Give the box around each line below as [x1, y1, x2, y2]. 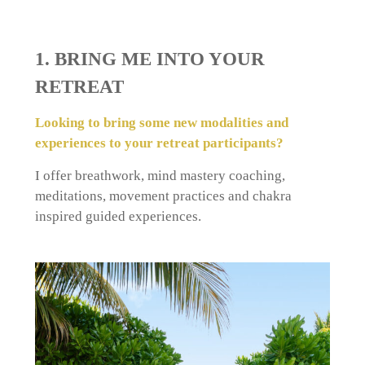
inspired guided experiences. [34, 208, 201, 224]
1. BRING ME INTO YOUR [34, 48, 265, 69]
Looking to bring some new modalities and [34, 115, 288, 131]
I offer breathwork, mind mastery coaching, [34, 167, 285, 183]
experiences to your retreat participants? [34, 135, 284, 152]
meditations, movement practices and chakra [34, 187, 292, 204]
